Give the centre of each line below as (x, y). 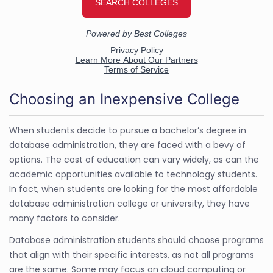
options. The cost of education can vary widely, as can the (134, 159)
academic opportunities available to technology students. (133, 174)
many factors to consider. (65, 218)
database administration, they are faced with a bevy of (127, 145)
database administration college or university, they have (129, 203)
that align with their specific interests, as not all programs (132, 254)
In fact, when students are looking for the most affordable (133, 189)
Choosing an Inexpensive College (124, 99)
